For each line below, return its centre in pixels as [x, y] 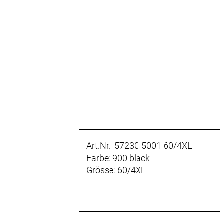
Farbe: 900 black [118, 158]
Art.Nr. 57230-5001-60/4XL [139, 146]
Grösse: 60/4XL [116, 170]
